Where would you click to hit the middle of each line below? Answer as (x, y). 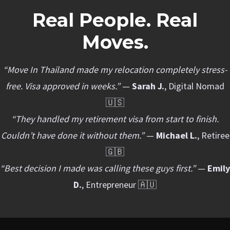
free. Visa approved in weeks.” (63, 86)
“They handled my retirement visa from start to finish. (115, 119)
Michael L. (176, 135)
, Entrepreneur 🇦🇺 (119, 185)
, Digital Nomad (194, 86)
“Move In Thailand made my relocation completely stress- (115, 70)
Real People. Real (115, 20)
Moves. (115, 42)
